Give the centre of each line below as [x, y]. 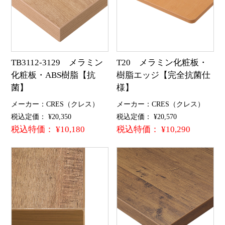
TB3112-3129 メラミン [57, 62]
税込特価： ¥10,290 [154, 130]
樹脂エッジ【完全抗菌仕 [164, 75]
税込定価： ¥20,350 [41, 117]
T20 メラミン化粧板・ [162, 62]
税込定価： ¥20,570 [147, 117]
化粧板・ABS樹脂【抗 [53, 75]
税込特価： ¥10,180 [48, 130]
